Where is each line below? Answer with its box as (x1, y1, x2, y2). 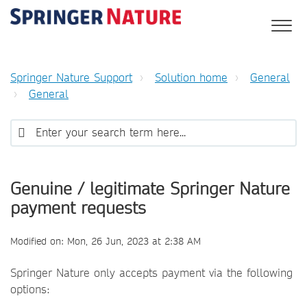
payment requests (10, 197, 146, 219)
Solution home (155, 70, 228, 86)
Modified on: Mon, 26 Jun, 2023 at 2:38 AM (10, 234, 201, 248)
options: (10, 282, 54, 297)
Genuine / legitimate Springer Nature (10, 177, 290, 200)
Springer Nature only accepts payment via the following (10, 265, 293, 281)
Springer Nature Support (10, 70, 132, 86)
